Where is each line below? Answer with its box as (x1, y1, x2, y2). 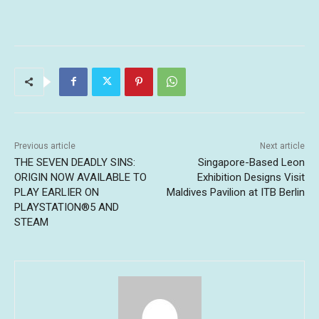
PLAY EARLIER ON (14, 185, 99, 199)
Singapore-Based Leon (197, 155, 305, 169)
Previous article (14, 140, 75, 151)
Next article (259, 140, 305, 151)
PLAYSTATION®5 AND (14, 200, 119, 214)
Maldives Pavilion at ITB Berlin (166, 185, 305, 199)
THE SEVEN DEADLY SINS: (14, 155, 135, 169)
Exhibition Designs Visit (197, 170, 305, 184)
